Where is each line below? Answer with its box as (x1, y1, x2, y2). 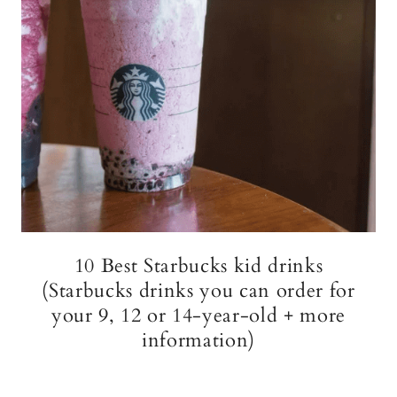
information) (142, 327, 255, 354)
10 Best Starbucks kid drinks (74, 253, 323, 279)
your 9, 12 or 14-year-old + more (51, 302, 346, 329)
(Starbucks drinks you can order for (42, 277, 355, 304)
